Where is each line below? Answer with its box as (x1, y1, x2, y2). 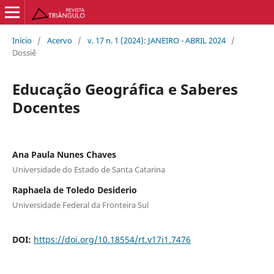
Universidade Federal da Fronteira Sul (12, 199, 149, 210)
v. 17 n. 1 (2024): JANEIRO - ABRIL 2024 (87, 34, 226, 46)
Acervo (46, 34, 72, 46)
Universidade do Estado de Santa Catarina (12, 163, 165, 175)
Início (12, 34, 32, 46)
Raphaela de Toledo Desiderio (12, 183, 137, 196)
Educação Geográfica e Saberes (12, 78, 238, 99)
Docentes (12, 97, 80, 117)
